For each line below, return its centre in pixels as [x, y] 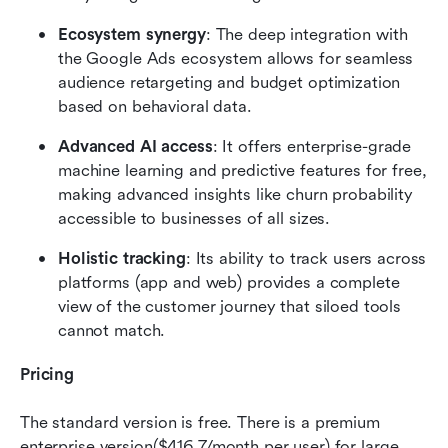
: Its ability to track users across [306, 258]
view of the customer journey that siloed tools [230, 306]
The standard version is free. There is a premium [200, 422]
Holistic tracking [122, 258]
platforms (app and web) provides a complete [229, 282]
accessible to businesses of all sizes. [194, 218]
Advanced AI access [135, 146]
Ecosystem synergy [132, 34]
